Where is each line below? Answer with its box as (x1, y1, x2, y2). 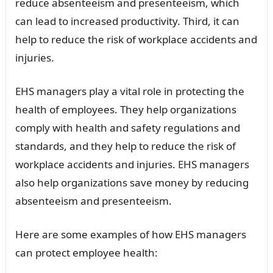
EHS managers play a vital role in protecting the (15, 83, 244, 98)
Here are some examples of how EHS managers (15, 227, 246, 241)
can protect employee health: (15, 245, 158, 260)
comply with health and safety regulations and (15, 120, 240, 135)
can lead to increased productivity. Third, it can (15, 13, 239, 28)
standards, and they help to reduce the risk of (15, 138, 236, 153)
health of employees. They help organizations (15, 102, 236, 116)
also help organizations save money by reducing (15, 175, 249, 190)
